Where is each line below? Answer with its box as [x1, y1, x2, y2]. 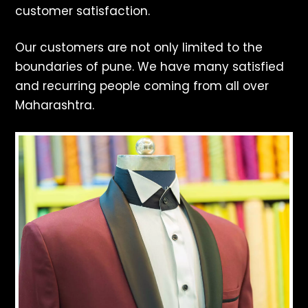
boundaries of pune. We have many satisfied [15, 58, 285, 76]
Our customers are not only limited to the [15, 39, 263, 56]
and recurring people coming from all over [15, 78, 269, 95]
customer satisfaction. [15, 3, 151, 20]
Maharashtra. [15, 97, 95, 114]
